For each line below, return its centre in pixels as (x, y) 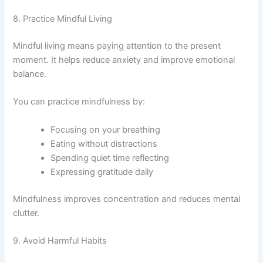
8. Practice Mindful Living (63, 19)
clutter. (26, 213)
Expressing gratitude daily (102, 172)
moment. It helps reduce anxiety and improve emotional (124, 60)
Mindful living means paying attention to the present (117, 46)
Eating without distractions (104, 144)
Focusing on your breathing (106, 129)
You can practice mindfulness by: (79, 102)
